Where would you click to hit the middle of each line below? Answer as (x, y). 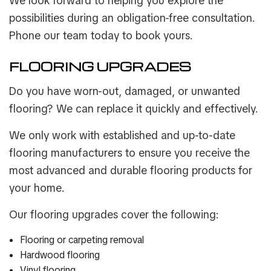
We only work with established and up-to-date (122, 135)
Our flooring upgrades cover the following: (114, 215)
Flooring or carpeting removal (82, 240)
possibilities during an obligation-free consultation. (132, 18)
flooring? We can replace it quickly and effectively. (134, 109)
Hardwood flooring (60, 255)
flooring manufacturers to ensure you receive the (129, 153)
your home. (37, 188)
